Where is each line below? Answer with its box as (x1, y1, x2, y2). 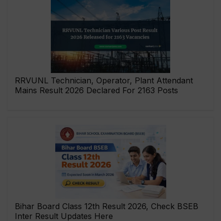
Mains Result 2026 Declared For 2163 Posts (15, 85, 178, 96)
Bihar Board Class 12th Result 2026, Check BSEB (15, 201, 198, 212)
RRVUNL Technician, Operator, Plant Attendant (15, 75, 193, 86)
